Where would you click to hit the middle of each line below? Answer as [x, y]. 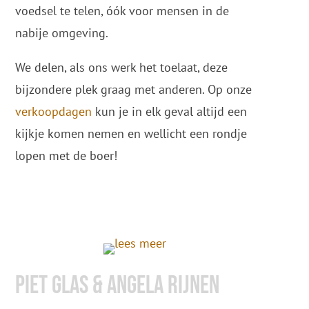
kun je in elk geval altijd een [171, 111]
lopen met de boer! [67, 156]
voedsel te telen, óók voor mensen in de [122, 11]
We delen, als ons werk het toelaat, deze [122, 67]
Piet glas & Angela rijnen [118, 286]
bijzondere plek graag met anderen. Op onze [134, 89]
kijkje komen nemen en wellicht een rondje [131, 133]
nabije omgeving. [62, 33]
